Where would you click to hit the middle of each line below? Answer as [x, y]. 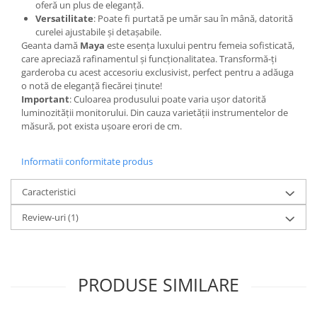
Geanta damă [51, 46]
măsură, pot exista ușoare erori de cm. [102, 126]
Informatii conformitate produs [87, 162]
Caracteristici [49, 192]
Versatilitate [64, 19]
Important [45, 99]
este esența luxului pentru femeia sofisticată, [200, 46]
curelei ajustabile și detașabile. [98, 32]
